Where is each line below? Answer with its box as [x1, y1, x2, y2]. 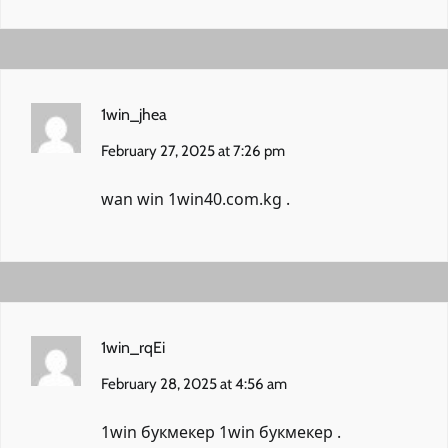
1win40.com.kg [168, 187, 282, 210]
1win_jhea [101, 104, 167, 124]
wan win [101, 187, 168, 210]
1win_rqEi [101, 337, 165, 357]
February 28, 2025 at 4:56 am [101, 374, 287, 393]
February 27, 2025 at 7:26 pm [101, 141, 285, 160]
